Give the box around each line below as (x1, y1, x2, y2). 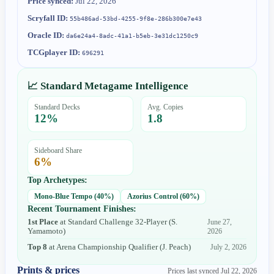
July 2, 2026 (210, 242, 246, 251)
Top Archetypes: (28, 175, 88, 185)
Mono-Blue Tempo (34, 191, 93, 201)
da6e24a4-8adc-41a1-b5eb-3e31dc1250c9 (66, 32, 199, 39)
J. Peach (162, 242, 189, 251)
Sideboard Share (34, 146, 83, 155)
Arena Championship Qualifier (56, 242, 158, 251)
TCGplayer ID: (28, 47, 81, 57)
